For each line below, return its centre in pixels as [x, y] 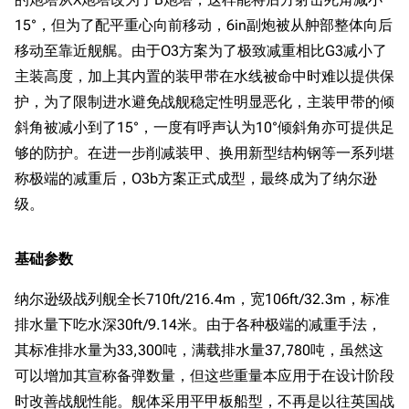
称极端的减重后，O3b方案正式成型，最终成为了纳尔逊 [196, 178]
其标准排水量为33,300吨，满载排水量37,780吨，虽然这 [199, 350]
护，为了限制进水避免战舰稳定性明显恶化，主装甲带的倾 [204, 102]
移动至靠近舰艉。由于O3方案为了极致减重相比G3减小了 [201, 51]
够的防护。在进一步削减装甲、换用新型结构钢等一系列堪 [204, 153]
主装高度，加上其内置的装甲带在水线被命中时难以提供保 [204, 76]
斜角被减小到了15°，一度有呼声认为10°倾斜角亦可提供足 [204, 127]
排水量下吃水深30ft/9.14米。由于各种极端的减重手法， [198, 325]
